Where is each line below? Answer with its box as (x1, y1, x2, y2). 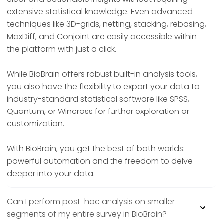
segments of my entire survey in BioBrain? (7, 208, 167, 220)
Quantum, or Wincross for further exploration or (7, 106, 189, 117)
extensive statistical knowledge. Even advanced (7, 6, 193, 18)
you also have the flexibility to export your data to (7, 81, 200, 93)
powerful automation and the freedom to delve (7, 155, 193, 167)
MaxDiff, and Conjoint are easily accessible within (7, 31, 197, 43)
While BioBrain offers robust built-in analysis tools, (7, 68, 197, 80)
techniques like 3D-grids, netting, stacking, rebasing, (7, 18, 206, 30)
